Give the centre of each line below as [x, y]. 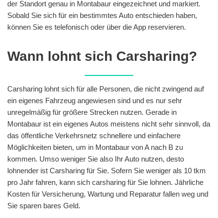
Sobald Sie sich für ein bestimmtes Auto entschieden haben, [102, 15]
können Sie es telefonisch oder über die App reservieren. [97, 27]
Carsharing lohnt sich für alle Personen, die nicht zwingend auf [106, 89]
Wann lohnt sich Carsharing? [102, 56]
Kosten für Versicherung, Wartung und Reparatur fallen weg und [108, 194]
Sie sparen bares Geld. [44, 205]
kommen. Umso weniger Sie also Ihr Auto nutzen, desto [96, 159]
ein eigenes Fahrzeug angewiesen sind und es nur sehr [95, 100]
